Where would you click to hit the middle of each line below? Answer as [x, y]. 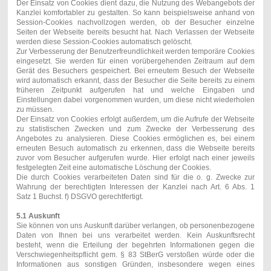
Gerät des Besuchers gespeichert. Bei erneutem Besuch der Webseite [135, 70]
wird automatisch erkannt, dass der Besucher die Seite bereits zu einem [135, 80]
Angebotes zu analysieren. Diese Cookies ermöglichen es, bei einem [135, 138]
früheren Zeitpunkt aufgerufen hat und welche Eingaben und [135, 90]
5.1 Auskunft [38, 216]
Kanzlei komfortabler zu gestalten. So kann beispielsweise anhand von [135, 12]
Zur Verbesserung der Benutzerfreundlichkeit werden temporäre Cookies [135, 51]
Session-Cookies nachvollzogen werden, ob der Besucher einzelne [135, 22]
